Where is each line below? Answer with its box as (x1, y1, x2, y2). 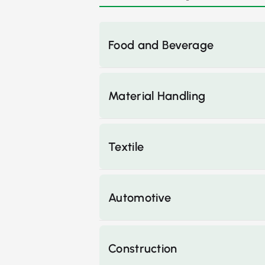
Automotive (108, 190, 171, 205)
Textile (108, 140, 144, 154)
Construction (108, 241, 177, 256)
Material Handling (108, 89, 206, 103)
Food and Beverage (108, 38, 214, 52)
